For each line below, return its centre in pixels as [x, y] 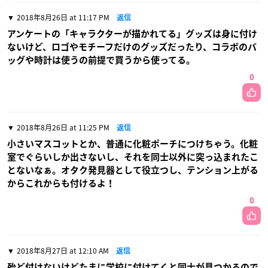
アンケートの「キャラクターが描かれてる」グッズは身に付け [132, 34]
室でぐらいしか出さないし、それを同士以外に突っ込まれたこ [133, 157]
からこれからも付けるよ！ [61, 184]
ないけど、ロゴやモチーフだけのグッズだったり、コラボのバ [132, 47]
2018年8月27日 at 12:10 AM [63, 251]
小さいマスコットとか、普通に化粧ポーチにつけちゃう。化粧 [133, 144]
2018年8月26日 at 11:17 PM [63, 18]
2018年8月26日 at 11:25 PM [63, 128]
